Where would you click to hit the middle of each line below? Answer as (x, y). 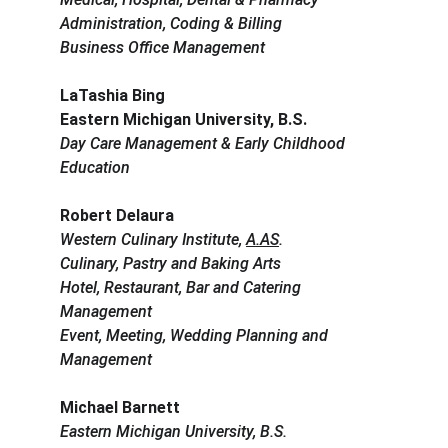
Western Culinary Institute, (153, 240)
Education (95, 168)
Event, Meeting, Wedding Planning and (196, 336)
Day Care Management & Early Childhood (204, 144)
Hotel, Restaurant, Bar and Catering (182, 288)
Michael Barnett (120, 408)
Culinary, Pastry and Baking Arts (170, 264)
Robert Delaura (117, 216)
